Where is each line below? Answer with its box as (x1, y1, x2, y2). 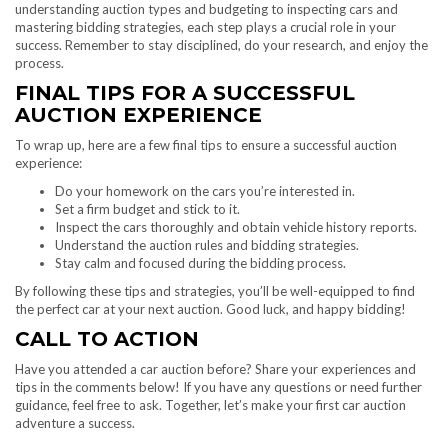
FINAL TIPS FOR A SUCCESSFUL (15, 81, 355, 106)
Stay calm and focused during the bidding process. (55, 255, 346, 272)
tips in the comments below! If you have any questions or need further (15, 379, 422, 396)
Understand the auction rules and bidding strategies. (55, 237, 359, 254)
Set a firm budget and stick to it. (55, 201, 240, 218)
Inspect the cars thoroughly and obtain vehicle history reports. (55, 219, 417, 236)
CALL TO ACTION (15, 327, 199, 352)
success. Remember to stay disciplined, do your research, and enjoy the (15, 37, 428, 54)
